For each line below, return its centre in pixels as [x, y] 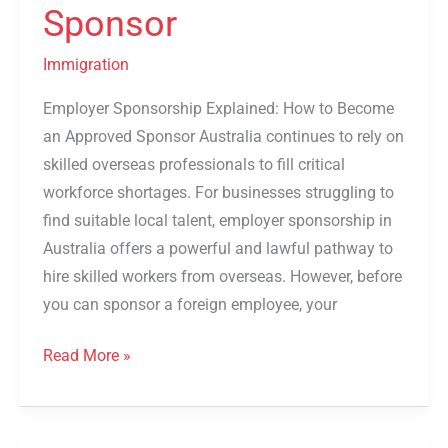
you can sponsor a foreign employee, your [190, 304]
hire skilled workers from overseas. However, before [223, 276]
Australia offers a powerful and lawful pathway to [218, 248]
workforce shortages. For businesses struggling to [219, 192]
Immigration [86, 65]
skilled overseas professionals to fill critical [194, 164]
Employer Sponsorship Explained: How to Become [219, 108]
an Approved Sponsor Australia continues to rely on [224, 136]
